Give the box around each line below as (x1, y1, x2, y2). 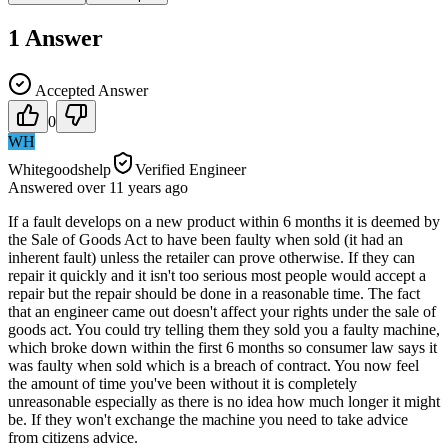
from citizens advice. (8, 428, 138, 446)
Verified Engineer (135, 160, 246, 178)
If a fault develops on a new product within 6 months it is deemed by (8, 212, 440, 230)
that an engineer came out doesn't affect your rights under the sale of (8, 302, 436, 320)
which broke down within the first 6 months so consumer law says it (8, 338, 437, 356)
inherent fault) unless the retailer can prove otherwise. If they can (8, 248, 415, 266)
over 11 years (77, 178, 161, 196)
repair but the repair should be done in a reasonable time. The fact (8, 284, 420, 302)
